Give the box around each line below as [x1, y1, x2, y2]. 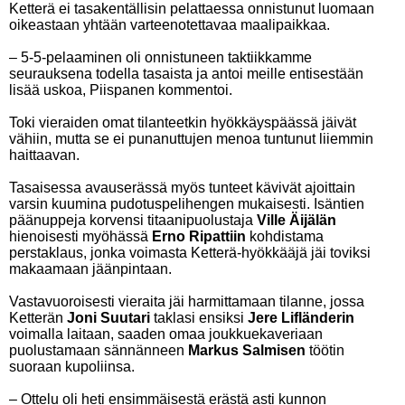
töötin [306, 343, 344, 358]
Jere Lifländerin [248, 310, 354, 325]
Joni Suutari [67, 310, 150, 325]
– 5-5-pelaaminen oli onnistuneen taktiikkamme [9, 50, 312, 65]
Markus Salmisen [188, 343, 306, 358]
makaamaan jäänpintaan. [9, 261, 172, 277]
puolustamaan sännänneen [9, 343, 188, 358]
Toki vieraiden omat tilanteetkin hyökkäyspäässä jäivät [9, 115, 356, 130]
